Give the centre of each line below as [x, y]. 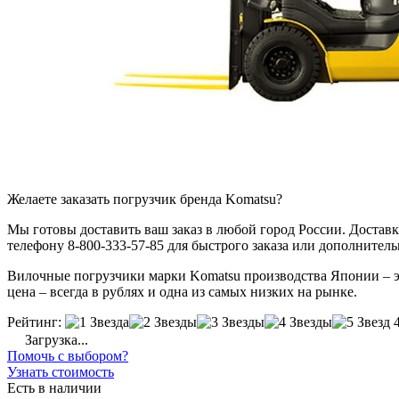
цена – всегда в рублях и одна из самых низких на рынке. [182, 292]
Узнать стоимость [61, 372]
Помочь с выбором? [68, 356]
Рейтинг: [34, 322]
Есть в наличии [54, 388]
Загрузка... [55, 340]
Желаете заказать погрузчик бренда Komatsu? [145, 199]
